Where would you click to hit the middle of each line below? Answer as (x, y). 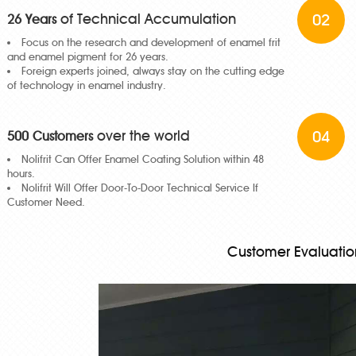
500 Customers (50, 136)
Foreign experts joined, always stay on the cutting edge (153, 70)
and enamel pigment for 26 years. (88, 56)
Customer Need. (46, 201)
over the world (141, 135)
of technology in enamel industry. (87, 85)
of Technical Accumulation (146, 19)
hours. (21, 173)
